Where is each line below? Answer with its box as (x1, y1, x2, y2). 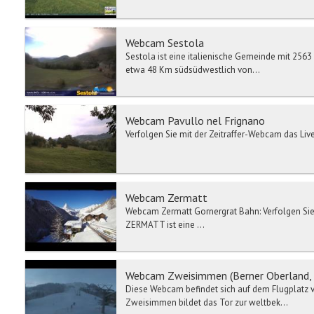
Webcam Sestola (125, 36, 204, 50)
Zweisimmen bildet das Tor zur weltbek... (125, 296, 288, 308)
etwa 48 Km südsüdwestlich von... (125, 64, 260, 76)
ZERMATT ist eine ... (125, 219, 205, 231)
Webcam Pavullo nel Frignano (125, 113, 265, 128)
